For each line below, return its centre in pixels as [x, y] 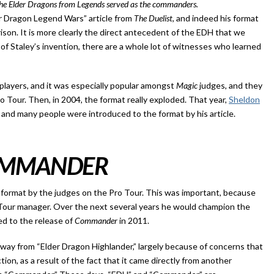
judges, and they [231, 86]
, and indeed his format [216, 18]
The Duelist [153, 18]
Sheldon [244, 100]
